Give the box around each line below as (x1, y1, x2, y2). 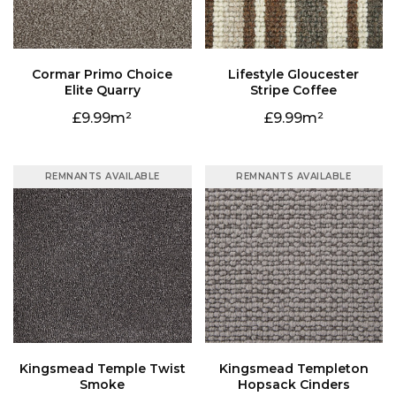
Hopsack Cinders (237, 377, 350, 393)
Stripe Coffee (250, 81, 338, 98)
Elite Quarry (64, 81, 141, 98)
